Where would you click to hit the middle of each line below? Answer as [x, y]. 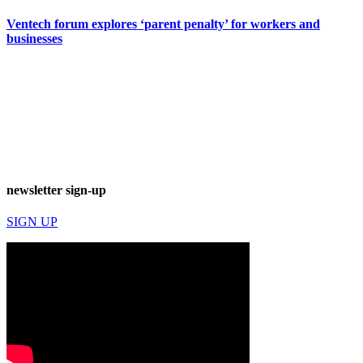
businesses [34, 39]
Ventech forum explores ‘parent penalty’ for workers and [163, 24]
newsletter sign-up [56, 190]
